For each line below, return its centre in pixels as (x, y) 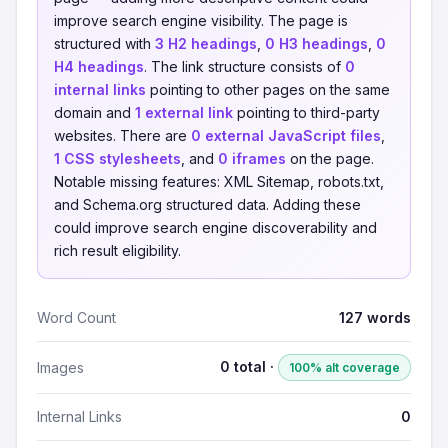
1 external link (184, 112)
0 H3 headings (316, 43)
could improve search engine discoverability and (215, 227)
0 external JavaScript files (286, 135)
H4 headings (99, 66)
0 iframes (252, 158)
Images (60, 367)
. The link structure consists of (244, 66)
